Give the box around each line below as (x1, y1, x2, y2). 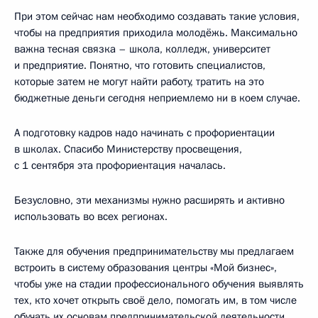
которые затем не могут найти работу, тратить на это (14, 74, 264, 89)
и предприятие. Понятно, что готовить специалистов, (14, 57, 265, 72)
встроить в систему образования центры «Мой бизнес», (14, 260, 277, 275)
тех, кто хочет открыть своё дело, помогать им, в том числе (14, 292, 297, 307)
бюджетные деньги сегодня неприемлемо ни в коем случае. (14, 90, 300, 105)
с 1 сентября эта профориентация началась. (14, 158, 226, 172)
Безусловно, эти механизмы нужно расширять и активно (14, 192, 285, 207)
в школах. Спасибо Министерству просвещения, (14, 141, 242, 156)
